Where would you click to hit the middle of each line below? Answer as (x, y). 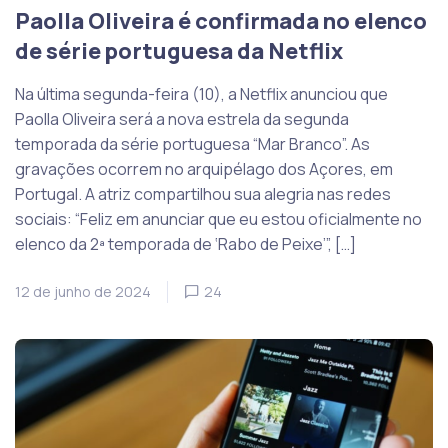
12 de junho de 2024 (83, 292)
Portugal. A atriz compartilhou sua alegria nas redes (203, 194)
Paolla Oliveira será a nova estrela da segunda (182, 119)
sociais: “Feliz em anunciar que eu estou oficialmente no (218, 219)
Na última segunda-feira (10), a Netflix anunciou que (201, 94)
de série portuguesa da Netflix (179, 51)
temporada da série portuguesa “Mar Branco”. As (192, 144)
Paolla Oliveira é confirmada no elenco (221, 21)
